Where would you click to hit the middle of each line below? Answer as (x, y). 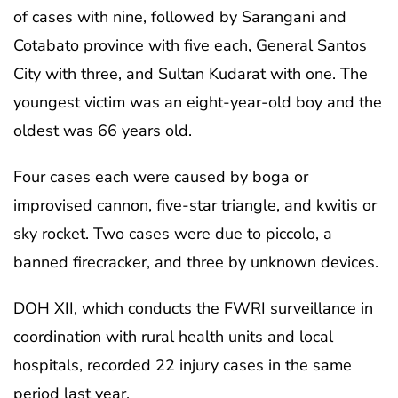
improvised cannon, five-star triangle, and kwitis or (195, 205)
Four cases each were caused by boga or (161, 176)
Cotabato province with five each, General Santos (190, 45)
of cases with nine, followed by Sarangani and (180, 16)
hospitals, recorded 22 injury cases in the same (183, 365)
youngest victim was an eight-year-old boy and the (198, 102)
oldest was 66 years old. (103, 130)
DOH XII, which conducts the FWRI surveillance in (193, 308)
